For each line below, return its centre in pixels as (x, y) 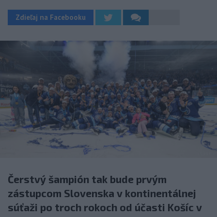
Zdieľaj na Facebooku (51, 17)
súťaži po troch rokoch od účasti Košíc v (105, 207)
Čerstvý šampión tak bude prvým (87, 179)
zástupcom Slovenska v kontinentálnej (102, 193)
